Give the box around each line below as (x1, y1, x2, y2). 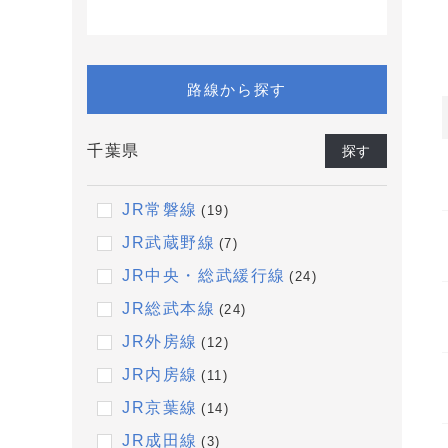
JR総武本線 (122, 300, 216, 317)
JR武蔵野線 (122, 234, 216, 251)
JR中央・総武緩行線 (122, 267, 286, 284)
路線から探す (187, 81, 287, 98)
